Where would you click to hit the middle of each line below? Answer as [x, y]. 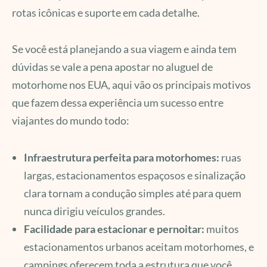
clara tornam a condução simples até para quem [133, 193]
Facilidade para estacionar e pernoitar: [114, 229]
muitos [222, 229]
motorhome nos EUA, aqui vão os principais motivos [131, 85]
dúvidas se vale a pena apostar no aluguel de [112, 67]
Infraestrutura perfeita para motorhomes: [122, 157]
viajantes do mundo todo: [71, 121]
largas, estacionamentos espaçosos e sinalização [135, 175]
